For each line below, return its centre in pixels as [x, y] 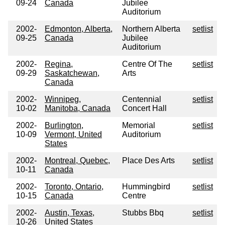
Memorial [139, 126]
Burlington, [64, 126]
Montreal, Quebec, [77, 161]
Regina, [59, 64]
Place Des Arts [148, 161]
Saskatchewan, [72, 73]
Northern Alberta [151, 29]
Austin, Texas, [70, 213]
